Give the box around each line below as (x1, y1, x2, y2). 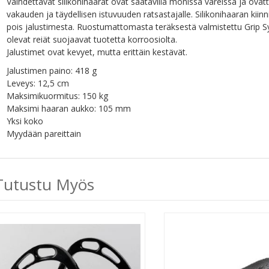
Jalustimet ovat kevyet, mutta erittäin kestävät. (7, 46, 187, 58)
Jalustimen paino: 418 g (7, 65, 97, 77)
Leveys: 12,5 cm (7, 77, 69, 89)
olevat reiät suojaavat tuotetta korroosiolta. (7, 34, 177, 46)
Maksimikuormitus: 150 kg (7, 90, 108, 102)
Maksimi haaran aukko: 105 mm (7, 103, 131, 115)
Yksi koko (7, 115, 43, 127)
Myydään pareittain (7, 128, 81, 140)
